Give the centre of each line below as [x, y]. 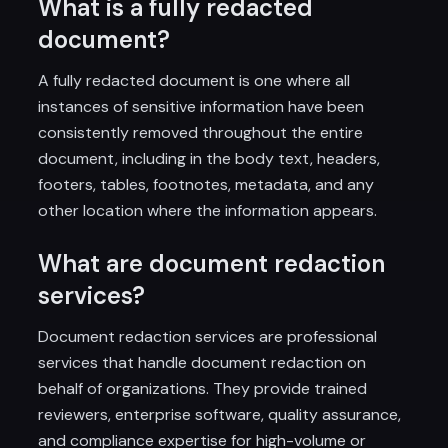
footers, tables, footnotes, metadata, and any [206, 184]
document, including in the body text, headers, [209, 158]
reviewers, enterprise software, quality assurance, [220, 414]
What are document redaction [212, 263]
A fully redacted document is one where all [194, 80]
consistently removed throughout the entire [201, 132]
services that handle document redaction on [202, 362]
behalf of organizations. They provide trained [203, 388]
